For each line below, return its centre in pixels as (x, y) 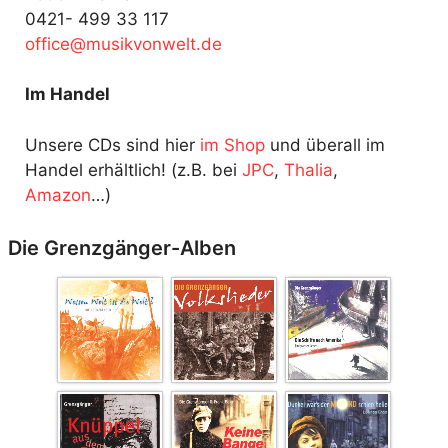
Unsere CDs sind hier (112, 144)
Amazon (58, 194)
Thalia (308, 169)
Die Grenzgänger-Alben (122, 247)
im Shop (232, 144)
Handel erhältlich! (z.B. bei (133, 169)
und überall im (325, 144)
